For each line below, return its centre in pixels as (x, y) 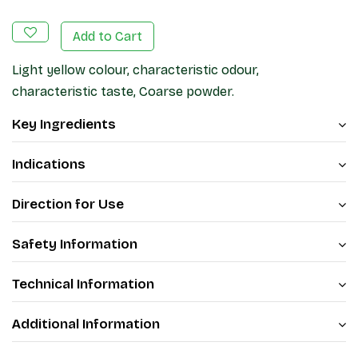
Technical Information (83, 284)
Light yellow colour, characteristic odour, (135, 70)
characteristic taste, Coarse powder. (123, 91)
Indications (49, 164)
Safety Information (75, 244)
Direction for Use (68, 204)
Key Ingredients (64, 124)
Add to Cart (107, 36)
